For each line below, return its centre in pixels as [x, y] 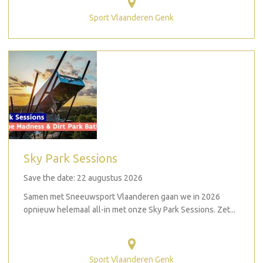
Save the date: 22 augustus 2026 [83, 178]
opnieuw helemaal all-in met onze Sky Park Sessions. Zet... [129, 210]
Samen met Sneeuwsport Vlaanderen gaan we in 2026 [122, 197]
